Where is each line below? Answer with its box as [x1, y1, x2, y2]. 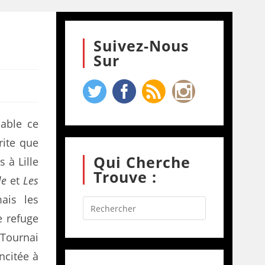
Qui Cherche [93, 152, 190, 172]
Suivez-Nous [93, 35, 189, 56]
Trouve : [93, 167, 157, 187]
